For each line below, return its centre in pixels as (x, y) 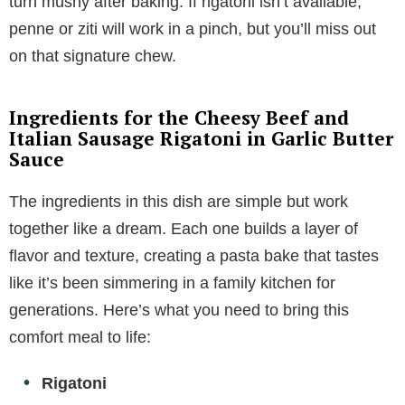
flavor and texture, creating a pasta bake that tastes (194, 255)
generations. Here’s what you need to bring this (179, 310)
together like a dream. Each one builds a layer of (184, 228)
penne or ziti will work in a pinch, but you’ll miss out (193, 28)
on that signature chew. (93, 56)
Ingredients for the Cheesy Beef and (179, 117)
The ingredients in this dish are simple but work (179, 201)
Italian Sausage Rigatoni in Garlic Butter (201, 138)
